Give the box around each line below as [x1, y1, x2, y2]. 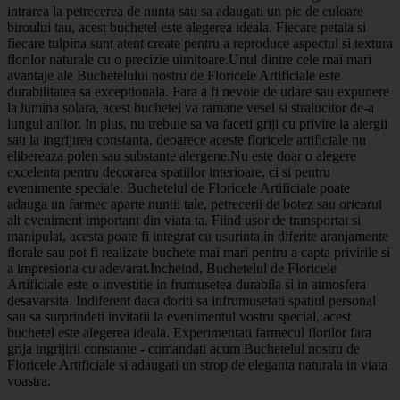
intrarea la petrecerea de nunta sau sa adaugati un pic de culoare [7, 3, 363, 19]
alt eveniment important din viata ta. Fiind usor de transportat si [7, 212, 361, 228]
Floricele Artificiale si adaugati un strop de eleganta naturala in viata [7, 356, 387, 372]
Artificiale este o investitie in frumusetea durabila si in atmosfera [7, 276, 366, 292]
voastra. [7, 372, 51, 388]
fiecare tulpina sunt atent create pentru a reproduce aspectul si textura [7, 35, 393, 51]
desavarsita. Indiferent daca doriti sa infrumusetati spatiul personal [7, 292, 376, 308]
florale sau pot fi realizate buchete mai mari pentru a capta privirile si [7, 244, 390, 260]
